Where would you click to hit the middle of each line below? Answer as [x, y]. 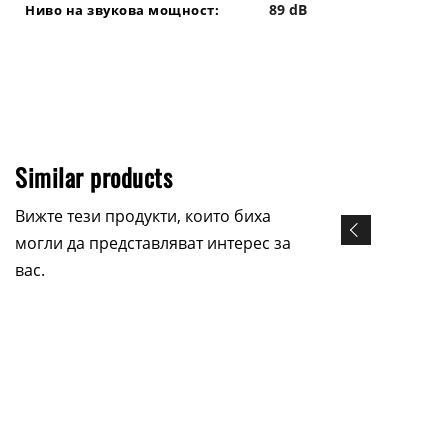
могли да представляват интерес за [153, 243]
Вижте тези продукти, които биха [143, 216]
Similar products [93, 177]
